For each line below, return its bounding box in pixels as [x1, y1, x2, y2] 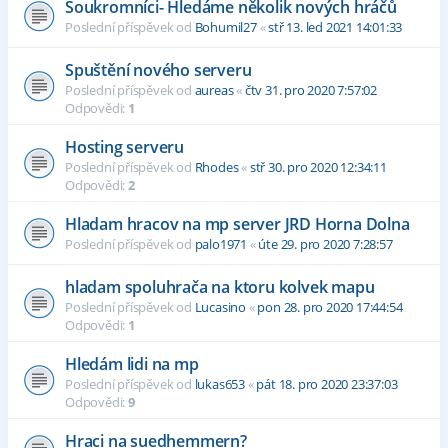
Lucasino [194, 298, 247, 317]
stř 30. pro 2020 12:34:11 [249, 158, 387, 177]
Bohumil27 [194, 18, 257, 37]
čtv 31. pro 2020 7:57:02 [244, 81, 378, 100]
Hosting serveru [65, 136, 184, 159]
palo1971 [194, 235, 248, 254]
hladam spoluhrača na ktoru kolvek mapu [65, 276, 375, 299]
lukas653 [194, 375, 246, 394]
